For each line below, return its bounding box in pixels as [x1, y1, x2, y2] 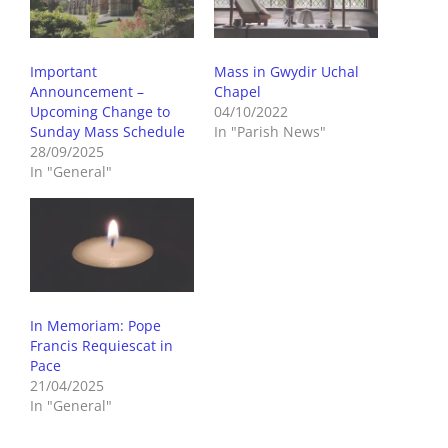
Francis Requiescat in [30, 335, 173, 355]
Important [30, 61, 97, 81]
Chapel [214, 81, 261, 101]
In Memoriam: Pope [30, 315, 161, 335]
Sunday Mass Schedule [30, 121, 185, 141]
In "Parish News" [214, 121, 326, 141]
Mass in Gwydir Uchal [214, 61, 359, 81]
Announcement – [30, 81, 144, 101]
